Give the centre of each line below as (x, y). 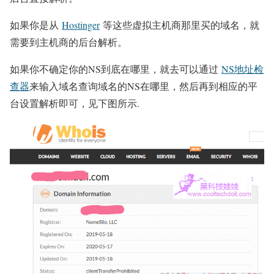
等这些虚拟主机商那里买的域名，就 (180, 25)
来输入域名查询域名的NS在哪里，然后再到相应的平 (143, 86)
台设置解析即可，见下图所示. (75, 103)
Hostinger (81, 25)
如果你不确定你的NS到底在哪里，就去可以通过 (116, 69)
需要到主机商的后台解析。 (68, 42)
